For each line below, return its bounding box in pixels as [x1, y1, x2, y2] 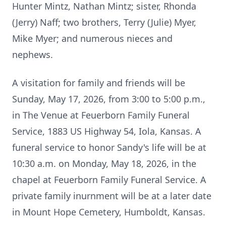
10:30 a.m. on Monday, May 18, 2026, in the [12, 157, 196, 169]
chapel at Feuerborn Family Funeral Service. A [12, 174, 206, 186]
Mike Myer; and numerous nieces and [12, 32, 173, 44]
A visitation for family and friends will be [12, 77, 185, 89]
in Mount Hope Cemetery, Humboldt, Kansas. [12, 206, 205, 218]
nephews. [12, 48, 53, 61]
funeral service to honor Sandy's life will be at [12, 141, 206, 153]
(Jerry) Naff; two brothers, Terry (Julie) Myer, [12, 16, 196, 28]
